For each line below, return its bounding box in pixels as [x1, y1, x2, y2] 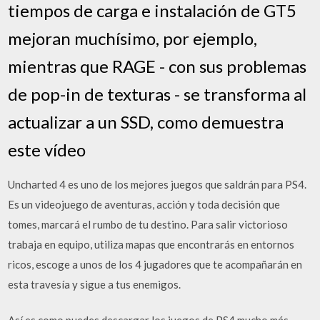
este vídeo [8, 139, 86, 160]
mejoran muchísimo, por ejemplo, [8, 27, 258, 49]
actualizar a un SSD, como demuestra [8, 111, 284, 132]
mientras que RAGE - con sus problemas [8, 55, 307, 76]
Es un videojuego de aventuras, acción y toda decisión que [8, 197, 281, 211]
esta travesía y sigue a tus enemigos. [8, 277, 181, 291]
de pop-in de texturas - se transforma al [8, 83, 307, 104]
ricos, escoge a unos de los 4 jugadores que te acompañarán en [8, 257, 303, 271]
